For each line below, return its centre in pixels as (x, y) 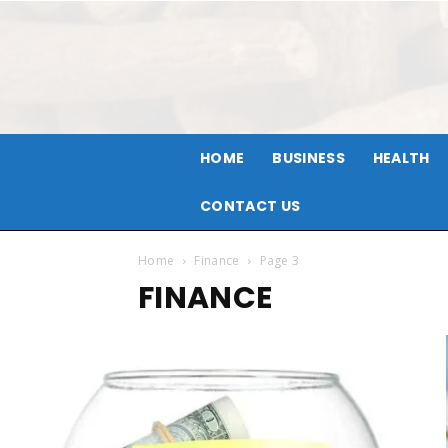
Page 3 (279, 260)
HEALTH (401, 158)
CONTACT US (250, 206)
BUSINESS (308, 158)
